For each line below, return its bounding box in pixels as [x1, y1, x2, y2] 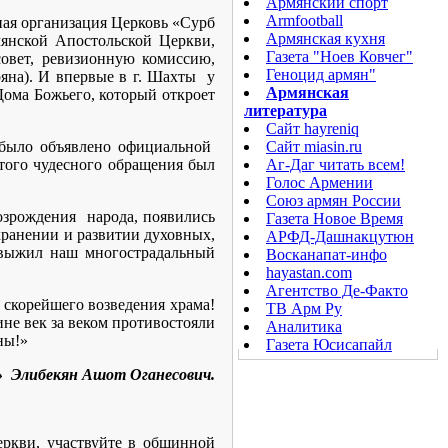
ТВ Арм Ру [266, 300, 342, 317]
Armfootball [266, 12, 343, 29]
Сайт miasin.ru [266, 138, 362, 155]
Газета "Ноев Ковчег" [266, 48, 413, 65]
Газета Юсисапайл [266, 336, 392, 353]
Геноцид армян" [266, 66, 376, 83]
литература [244, 102, 327, 119]
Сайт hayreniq [266, 120, 359, 137]
